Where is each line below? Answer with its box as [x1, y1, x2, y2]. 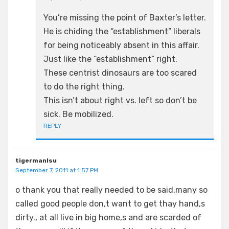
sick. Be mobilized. [43, 109, 113, 119]
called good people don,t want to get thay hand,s [15, 199, 205, 209]
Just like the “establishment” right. [43, 54, 177, 64]
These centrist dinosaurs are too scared [43, 68, 197, 78]
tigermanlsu [15, 157, 57, 164]
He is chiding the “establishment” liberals [43, 27, 200, 36]
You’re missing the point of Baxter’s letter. [43, 13, 206, 22]
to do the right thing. [43, 82, 125, 91]
